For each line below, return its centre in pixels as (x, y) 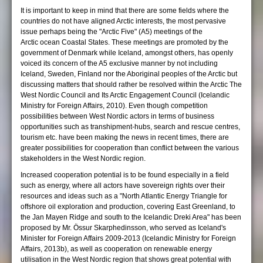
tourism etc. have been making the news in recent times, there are (125, 137)
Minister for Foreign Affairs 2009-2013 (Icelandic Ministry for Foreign (128, 238)
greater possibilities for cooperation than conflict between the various (130, 148)
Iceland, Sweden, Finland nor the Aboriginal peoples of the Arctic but (129, 74)
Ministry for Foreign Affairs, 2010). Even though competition (114, 106)
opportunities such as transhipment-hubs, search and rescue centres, (130, 127)
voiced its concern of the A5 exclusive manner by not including (119, 63)
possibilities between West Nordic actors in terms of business (117, 116)
